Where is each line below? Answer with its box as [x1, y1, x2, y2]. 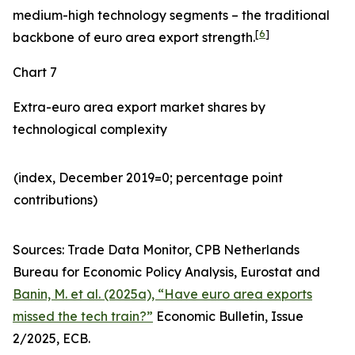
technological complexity [13, 121, 167, 137]
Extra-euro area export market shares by [13, 99, 265, 115]
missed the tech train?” [13, 308, 153, 324]
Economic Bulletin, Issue [153, 308, 303, 324]
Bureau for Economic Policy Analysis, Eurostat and [13, 264, 320, 280]
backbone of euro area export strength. [13, 29, 255, 45]
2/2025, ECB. [13, 330, 90, 346]
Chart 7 [13, 64, 57, 80]
